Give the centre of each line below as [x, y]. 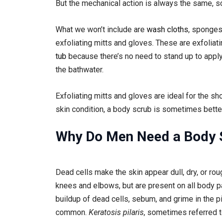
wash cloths [167, 29]
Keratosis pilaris [116, 213]
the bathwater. [80, 69]
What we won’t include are [101, 29]
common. [72, 213]
